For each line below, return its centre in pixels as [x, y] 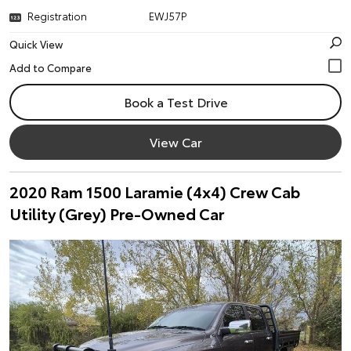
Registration [57, 16]
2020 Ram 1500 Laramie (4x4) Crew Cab [155, 191]
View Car [175, 141]
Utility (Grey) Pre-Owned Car [117, 213]
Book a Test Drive [175, 101]
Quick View [36, 44]
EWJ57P [168, 16]
